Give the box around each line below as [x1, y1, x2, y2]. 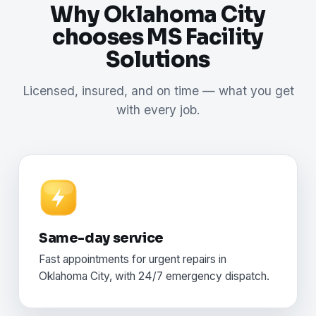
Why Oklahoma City [50, 1, 266, 29]
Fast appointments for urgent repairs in [39, 253, 226, 267]
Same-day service [39, 230, 164, 247]
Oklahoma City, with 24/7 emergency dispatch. [39, 269, 269, 284]
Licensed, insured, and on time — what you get [22, 83, 294, 99]
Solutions [106, 47, 210, 74]
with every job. [116, 102, 200, 118]
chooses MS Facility [52, 24, 264, 51]
